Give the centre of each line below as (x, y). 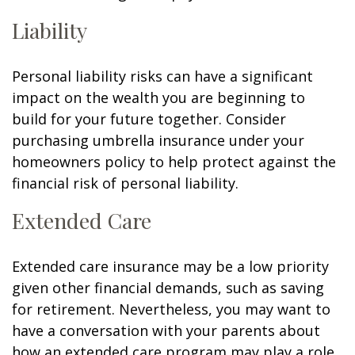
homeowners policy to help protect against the (174, 162)
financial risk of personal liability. (125, 183)
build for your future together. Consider (149, 119)
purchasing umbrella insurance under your (158, 141)
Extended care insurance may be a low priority (170, 267)
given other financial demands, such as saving (168, 288)
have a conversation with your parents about (166, 331)
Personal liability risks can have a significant (162, 76)
